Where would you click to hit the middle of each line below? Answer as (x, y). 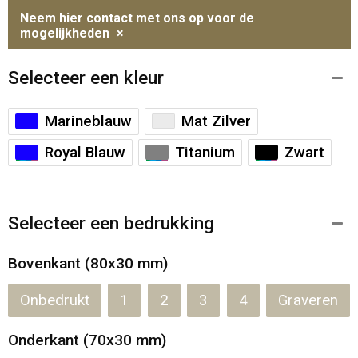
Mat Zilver (216, 121)
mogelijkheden (64, 33)
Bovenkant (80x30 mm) (88, 264)
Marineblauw (88, 121)
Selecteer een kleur (86, 78)
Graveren (308, 300)
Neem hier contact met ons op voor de (137, 18)
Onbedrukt (54, 300)
